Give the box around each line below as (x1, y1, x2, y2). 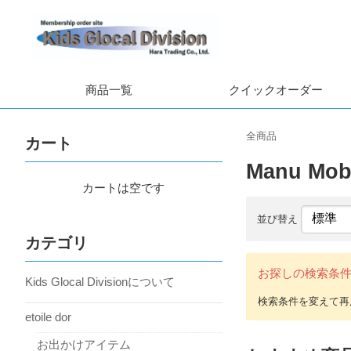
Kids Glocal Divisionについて (25, 274, 175, 288)
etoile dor (25, 310, 71, 324)
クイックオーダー (228, 83, 323, 97)
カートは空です (82, 181, 165, 194)
